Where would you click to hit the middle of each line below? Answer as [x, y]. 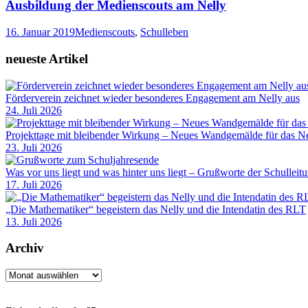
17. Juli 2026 [34, 184]
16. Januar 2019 [40, 32]
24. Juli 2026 [34, 110]
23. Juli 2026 [34, 147]
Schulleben [164, 32]
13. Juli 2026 [34, 221]
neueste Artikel [47, 58]
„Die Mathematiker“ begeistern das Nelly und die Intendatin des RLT [156, 209]
